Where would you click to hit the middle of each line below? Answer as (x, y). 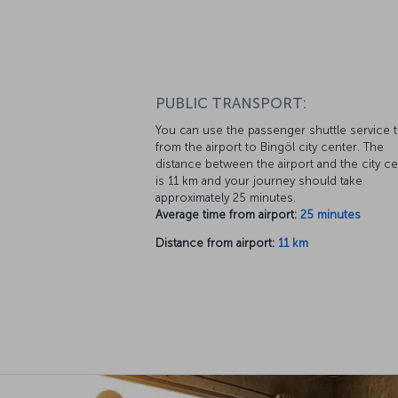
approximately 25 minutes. (226, 198)
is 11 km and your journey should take (259, 181)
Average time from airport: (226, 215)
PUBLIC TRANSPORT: (231, 104)
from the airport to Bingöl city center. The (270, 147)
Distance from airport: (215, 243)
